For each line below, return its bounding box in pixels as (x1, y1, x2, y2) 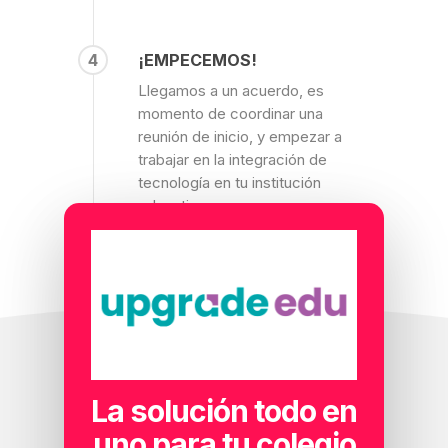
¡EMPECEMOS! (137, 50, 257, 71)
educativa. (137, 196, 209, 216)
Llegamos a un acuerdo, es (137, 81, 324, 101)
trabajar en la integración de (137, 150, 327, 170)
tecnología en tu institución (137, 173, 321, 193)
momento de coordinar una (137, 104, 323, 124)
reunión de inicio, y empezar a (137, 127, 342, 147)
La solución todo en (91, 392, 357, 429)
